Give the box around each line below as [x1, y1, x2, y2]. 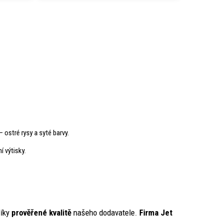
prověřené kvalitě [9, 208, 73, 218]
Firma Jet [139, 208, 172, 218]
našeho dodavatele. [73, 208, 139, 218]
